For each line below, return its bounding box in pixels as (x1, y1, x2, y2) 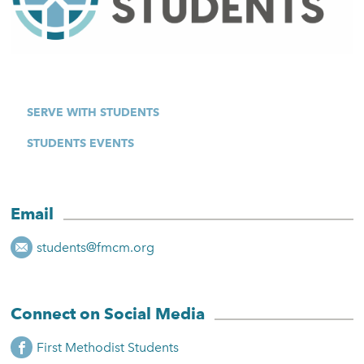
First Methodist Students (37, 339, 180, 355)
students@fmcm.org (37, 239, 155, 255)
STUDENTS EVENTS (27, 136, 135, 150)
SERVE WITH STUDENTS (27, 106, 160, 119)
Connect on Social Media (11, 304, 206, 324)
